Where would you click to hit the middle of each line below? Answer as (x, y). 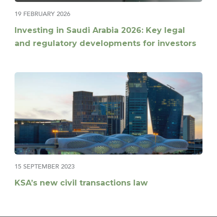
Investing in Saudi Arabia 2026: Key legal (100, 31)
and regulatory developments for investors (105, 44)
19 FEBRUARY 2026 (42, 14)
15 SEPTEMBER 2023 (45, 166)
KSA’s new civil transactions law (81, 183)
